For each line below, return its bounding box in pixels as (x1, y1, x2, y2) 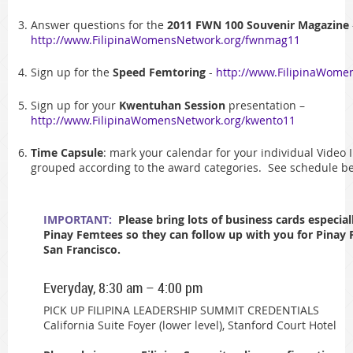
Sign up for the (31, 65, 113, 80)
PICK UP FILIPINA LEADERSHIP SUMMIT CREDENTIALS (43, 302, 319, 318)
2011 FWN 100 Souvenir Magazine (167, 17, 349, 32)
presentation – (225, 97, 305, 113)
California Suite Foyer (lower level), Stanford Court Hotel (43, 317, 336, 333)
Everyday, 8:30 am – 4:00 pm (43, 277, 203, 297)
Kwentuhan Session (119, 97, 225, 113)
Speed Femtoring (113, 65, 206, 80)
